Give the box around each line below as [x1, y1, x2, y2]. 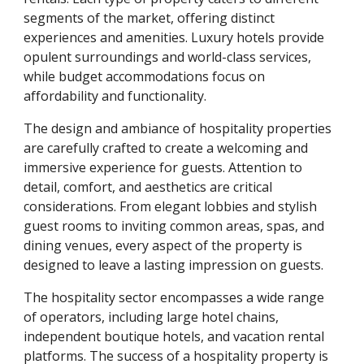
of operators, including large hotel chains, [24, 308, 279, 326]
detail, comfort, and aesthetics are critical [24, 178, 273, 196]
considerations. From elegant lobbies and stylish [24, 197, 318, 215]
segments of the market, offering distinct [24, 9, 275, 27]
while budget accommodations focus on [24, 67, 266, 85]
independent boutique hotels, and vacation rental [24, 327, 325, 345]
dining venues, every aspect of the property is [24, 236, 303, 254]
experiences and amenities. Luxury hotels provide [24, 28, 325, 46]
